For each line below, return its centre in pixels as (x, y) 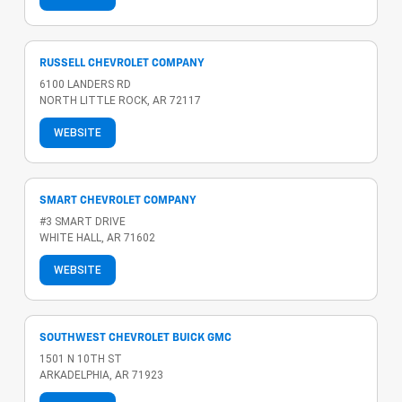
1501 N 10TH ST (81, 358)
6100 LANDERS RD (85, 84)
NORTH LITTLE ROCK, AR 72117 (120, 100)
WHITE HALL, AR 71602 (97, 237)
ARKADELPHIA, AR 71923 (101, 375)
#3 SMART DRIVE (83, 221)
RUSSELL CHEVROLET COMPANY (122, 63)
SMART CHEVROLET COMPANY (118, 201)
